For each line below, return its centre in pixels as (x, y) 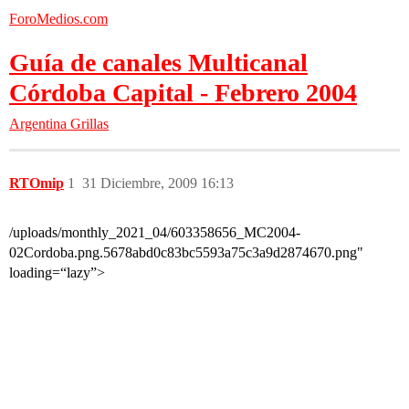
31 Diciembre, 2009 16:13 (158, 183)
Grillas (89, 124)
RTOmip (37, 183)
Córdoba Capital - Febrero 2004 (183, 93)
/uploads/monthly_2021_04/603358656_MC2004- (155, 232)
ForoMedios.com (58, 19)
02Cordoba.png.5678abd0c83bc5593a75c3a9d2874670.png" (186, 252)
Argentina (38, 124)
